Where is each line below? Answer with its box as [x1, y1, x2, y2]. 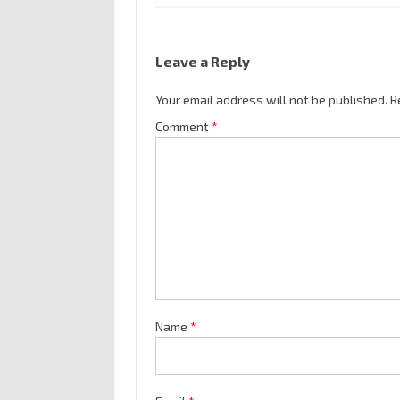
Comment [154, 119, 212, 135]
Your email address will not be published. [154, 92, 387, 108]
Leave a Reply [154, 53, 250, 71]
